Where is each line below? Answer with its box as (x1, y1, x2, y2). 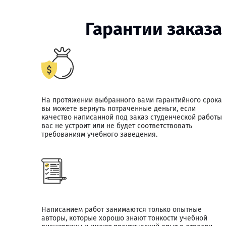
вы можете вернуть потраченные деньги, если (41, 104, 196, 113)
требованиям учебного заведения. (41, 130, 157, 139)
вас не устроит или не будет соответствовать (41, 122, 192, 130)
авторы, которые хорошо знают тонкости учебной (41, 214, 207, 222)
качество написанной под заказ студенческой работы (41, 113, 222, 122)
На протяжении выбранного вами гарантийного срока (41, 96, 222, 104)
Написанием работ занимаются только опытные (41, 205, 202, 214)
